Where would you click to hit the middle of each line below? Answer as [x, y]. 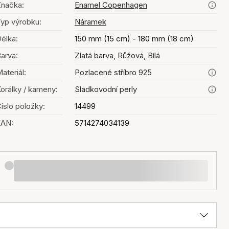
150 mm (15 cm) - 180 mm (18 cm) [134, 39]
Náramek [90, 22]
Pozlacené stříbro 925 [113, 72]
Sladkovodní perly [106, 89]
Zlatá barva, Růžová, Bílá [117, 55]
